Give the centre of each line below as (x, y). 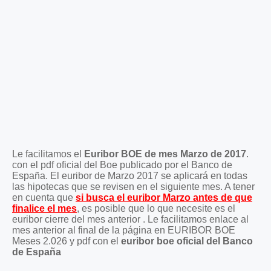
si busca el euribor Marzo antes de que (164, 197)
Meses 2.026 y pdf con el (67, 241)
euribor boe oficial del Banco (187, 241)
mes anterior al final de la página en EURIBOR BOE (124, 230)
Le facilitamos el (48, 154)
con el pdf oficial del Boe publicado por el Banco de (122, 165)
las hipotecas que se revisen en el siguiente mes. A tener (133, 186)
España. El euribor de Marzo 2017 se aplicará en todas (130, 175)
